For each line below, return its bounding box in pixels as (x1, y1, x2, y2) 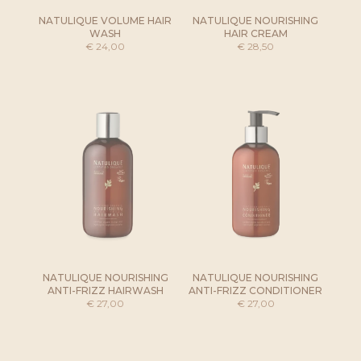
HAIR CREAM (223, 27, 288, 39)
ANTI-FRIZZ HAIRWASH (47, 284, 164, 297)
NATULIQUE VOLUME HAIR (39, 14, 172, 27)
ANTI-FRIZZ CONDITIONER (189, 284, 323, 297)
